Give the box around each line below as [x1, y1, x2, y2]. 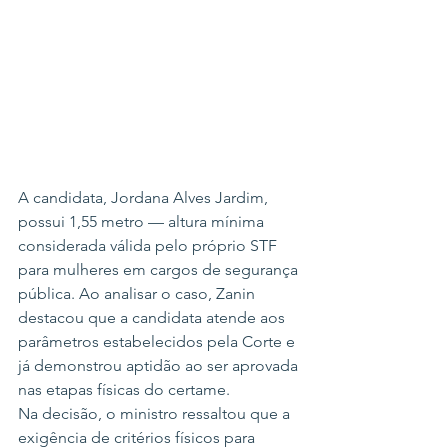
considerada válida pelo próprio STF [18, 236, 281, 256]
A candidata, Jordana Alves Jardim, [18, 188, 272, 208]
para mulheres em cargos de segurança [18, 260, 302, 280]
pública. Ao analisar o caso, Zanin [18, 284, 259, 304]
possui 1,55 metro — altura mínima [18, 212, 268, 232]
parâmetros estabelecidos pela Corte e [18, 332, 299, 352]
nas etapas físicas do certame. [18, 380, 230, 400]
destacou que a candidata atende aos [18, 308, 289, 328]
